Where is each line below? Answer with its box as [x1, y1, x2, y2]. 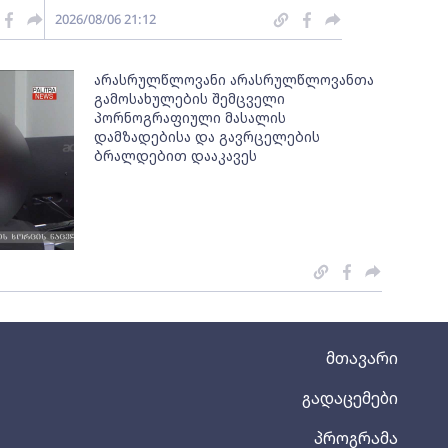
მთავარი [326, 347, 398, 369]
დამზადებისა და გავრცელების [94, 127, 321, 146]
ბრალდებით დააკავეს [94, 146, 258, 165]
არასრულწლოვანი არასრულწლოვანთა [94, 70, 375, 89]
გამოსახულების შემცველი [94, 89, 286, 108]
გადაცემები [302, 387, 398, 409]
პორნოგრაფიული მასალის [94, 108, 287, 127]
